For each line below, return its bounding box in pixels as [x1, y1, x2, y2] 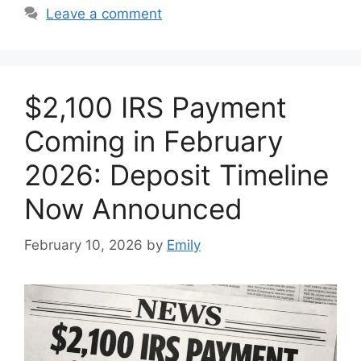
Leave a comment [46, 6, 163, 23]
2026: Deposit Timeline [24, 158, 329, 193]
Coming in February [24, 124, 283, 159]
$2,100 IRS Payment [24, 90, 287, 125]
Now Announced [24, 192, 243, 226]
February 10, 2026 [24, 236, 143, 253]
